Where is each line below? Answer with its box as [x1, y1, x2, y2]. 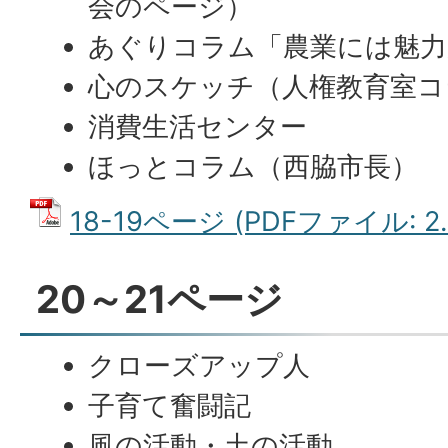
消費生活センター [88, 110, 308, 143]
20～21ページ [36, 276, 283, 322]
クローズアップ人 [88, 349, 311, 382]
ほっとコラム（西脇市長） [88, 150, 419, 183]
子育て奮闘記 [88, 389, 252, 422]
